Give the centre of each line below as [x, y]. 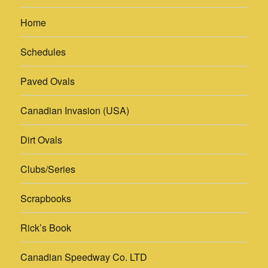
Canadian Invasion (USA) [75, 110]
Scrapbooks [46, 198]
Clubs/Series [48, 169]
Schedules [43, 51]
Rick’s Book [46, 227]
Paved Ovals [48, 81]
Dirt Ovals [42, 139]
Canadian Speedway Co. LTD [84, 257]
